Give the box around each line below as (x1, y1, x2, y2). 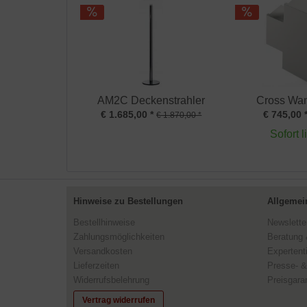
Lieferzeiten (73, 260, 119, 271)
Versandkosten (73, 245, 132, 256)
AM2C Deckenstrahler (97, 94, 206, 106)
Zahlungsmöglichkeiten (73, 231, 164, 242)
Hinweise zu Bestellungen (73, 196, 183, 207)
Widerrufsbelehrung (73, 274, 149, 285)
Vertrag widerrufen (82, 295, 155, 305)
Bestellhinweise (73, 217, 135, 228)
